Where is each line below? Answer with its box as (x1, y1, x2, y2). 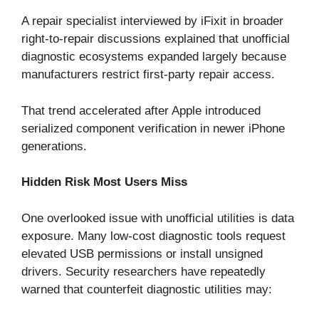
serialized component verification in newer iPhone (21, 121, 285, 135)
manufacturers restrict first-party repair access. (21, 68, 275, 82)
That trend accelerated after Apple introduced (21, 103, 261, 117)
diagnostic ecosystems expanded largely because (21, 50, 286, 64)
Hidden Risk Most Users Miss (21, 175, 187, 189)
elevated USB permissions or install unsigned (21, 246, 263, 261)
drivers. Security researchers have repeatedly (21, 264, 266, 278)
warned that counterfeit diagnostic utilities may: (21, 282, 272, 296)
